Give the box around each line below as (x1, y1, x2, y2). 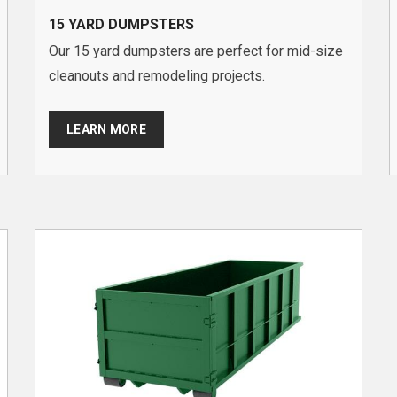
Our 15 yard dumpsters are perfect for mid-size (49, 42, 343, 59)
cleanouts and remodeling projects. (49, 66, 265, 84)
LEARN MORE (66, 121, 146, 136)
